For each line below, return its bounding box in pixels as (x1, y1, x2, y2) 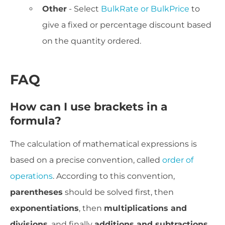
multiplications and (104, 203, 187, 213)
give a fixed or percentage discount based (42, 20, 211, 30)
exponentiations (10, 203, 79, 213)
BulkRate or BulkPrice (101, 4, 189, 14)
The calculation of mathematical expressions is (10, 139, 197, 149)
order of (162, 155, 193, 165)
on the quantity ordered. (42, 36, 141, 46)
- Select (67, 4, 101, 14)
